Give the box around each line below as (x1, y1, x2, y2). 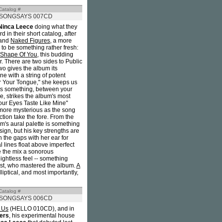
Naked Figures (10, 37, 50, 44)
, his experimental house (9, 212, 75, 219)
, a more (50, 37, 72, 44)
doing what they (33, 23, 77, 30)
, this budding (37, 51, 73, 58)
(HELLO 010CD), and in (8, 205, 74, 212)
